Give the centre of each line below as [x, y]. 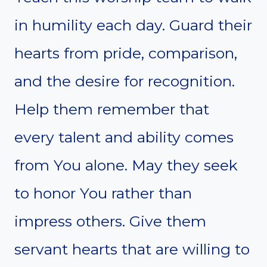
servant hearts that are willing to [132, 249]
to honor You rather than [103, 193]
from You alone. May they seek [126, 165]
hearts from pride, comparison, [126, 53]
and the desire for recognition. [125, 81]
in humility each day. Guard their [133, 25]
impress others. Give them [110, 221]
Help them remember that [112, 109]
